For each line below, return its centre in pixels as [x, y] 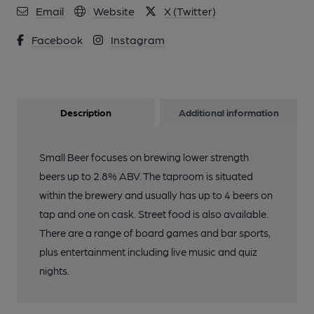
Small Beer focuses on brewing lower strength [144, 157]
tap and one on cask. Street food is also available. [154, 214]
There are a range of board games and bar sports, [155, 233]
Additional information [228, 112]
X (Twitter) [190, 11]
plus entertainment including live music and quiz [148, 252]
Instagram [138, 40]
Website [114, 11]
